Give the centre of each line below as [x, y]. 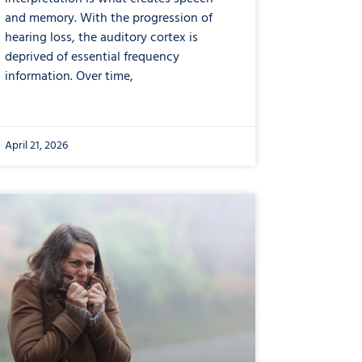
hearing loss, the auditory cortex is [101, 38]
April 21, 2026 [36, 146]
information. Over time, [69, 77]
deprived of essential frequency [92, 58]
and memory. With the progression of [109, 19]
